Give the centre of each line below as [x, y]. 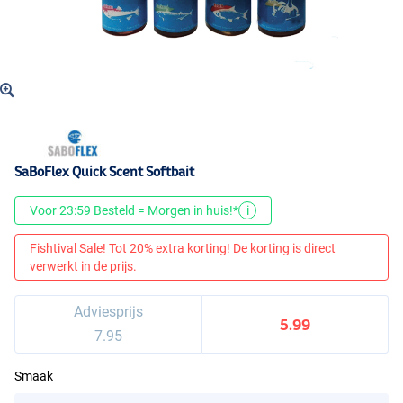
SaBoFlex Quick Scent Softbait [104, 172]
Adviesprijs [108, 312]
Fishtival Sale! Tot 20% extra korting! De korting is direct [183, 249]
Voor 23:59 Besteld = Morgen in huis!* [134, 211]
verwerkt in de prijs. [83, 267]
